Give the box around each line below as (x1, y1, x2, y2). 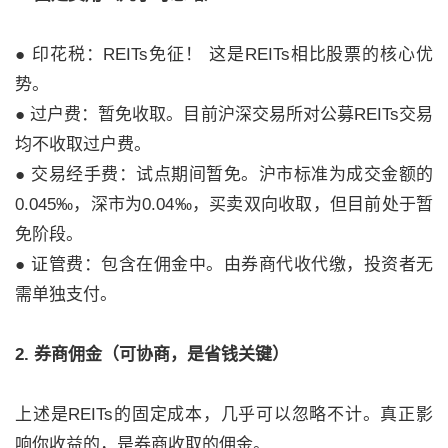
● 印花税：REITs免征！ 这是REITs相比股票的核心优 (15, 45, 433, 65)
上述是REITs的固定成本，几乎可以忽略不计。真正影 (15, 405, 433, 425)
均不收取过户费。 (15, 135, 151, 155)
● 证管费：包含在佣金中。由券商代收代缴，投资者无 (15, 255, 433, 275)
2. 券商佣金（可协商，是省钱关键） (15, 345, 289, 365)
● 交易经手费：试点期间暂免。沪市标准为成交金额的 (15, 165, 433, 185)
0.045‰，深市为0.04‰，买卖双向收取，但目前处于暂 (15, 195, 433, 215)
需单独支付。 (15, 285, 117, 305)
